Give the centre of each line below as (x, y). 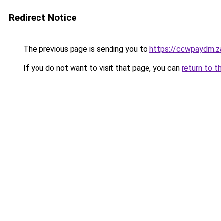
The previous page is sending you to (85, 49)
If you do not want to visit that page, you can (101, 68)
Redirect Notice (43, 18)
